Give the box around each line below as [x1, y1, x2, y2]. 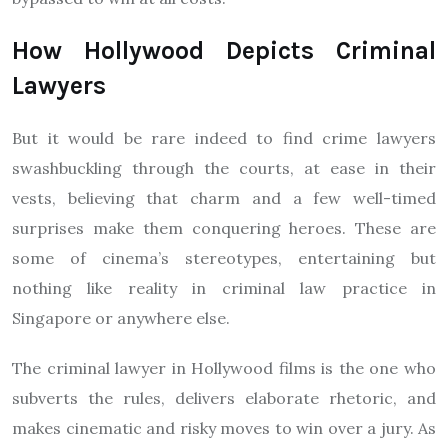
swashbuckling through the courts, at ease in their [12, 158, 436, 178]
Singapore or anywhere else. [12, 308, 230, 328]
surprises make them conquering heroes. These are [12, 218, 436, 238]
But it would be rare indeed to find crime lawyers [12, 128, 436, 148]
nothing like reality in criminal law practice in [12, 278, 436, 298]
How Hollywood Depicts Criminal [12, 36, 436, 65]
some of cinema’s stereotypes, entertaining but [12, 248, 436, 268]
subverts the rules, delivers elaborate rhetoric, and [12, 388, 436, 408]
